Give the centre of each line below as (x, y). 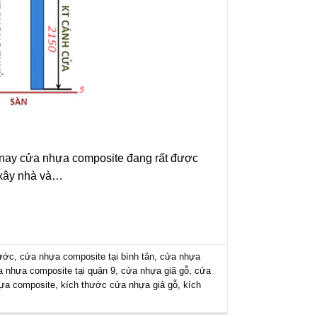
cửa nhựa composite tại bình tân (87, 256)
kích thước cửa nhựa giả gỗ (120, 284)
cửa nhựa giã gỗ (155, 270)
